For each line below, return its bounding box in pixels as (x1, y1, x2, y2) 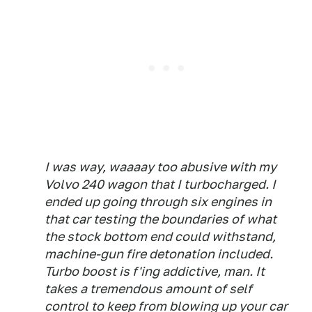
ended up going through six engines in (45, 194, 272, 209)
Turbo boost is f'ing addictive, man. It (45, 264, 265, 279)
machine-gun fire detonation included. (45, 247, 273, 261)
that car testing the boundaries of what (45, 212, 276, 226)
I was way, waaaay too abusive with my (45, 159, 276, 174)
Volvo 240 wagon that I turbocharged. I (45, 177, 276, 192)
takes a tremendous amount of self (45, 281, 252, 296)
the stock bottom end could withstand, (45, 229, 276, 244)
